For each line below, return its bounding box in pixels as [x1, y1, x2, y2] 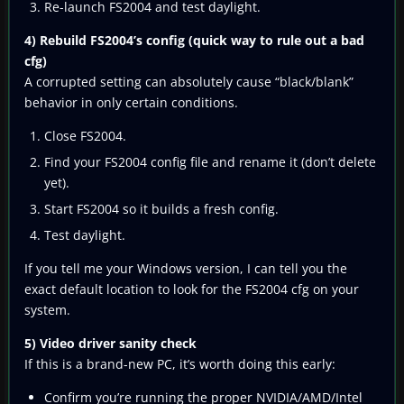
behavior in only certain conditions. [24, 93, 238, 111]
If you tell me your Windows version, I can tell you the [24, 259, 347, 277]
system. [24, 300, 70, 318]
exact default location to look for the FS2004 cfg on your [24, 280, 359, 298]
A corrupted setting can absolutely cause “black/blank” [24, 72, 353, 90]
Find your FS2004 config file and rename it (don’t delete [44, 152, 376, 170]
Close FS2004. [44, 126, 126, 144]
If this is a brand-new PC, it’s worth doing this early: [24, 354, 335, 372]
